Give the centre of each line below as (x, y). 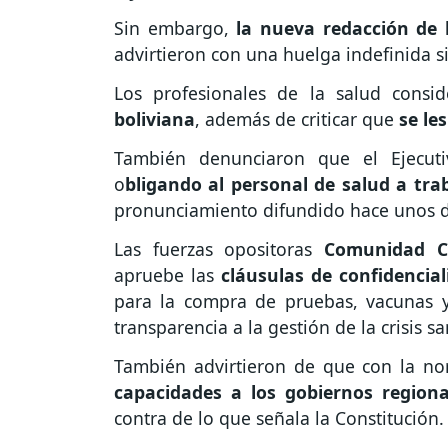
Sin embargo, (175, 28)
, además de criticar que (297, 119)
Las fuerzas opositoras (219, 248)
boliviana (154, 119)
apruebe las (168, 274)
